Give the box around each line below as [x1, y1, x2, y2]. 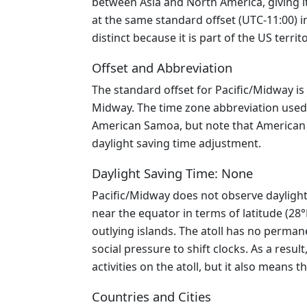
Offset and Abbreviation [92, 59, 232, 76]
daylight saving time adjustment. [92, 136, 261, 151]
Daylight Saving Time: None [92, 164, 253, 182]
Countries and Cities [92, 288, 211, 305]
